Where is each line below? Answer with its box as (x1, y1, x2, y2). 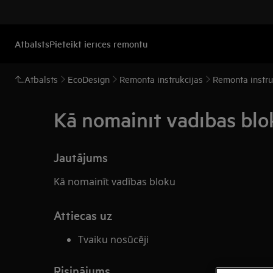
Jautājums (54, 149, 108, 165)
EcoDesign (68, 73, 110, 85)
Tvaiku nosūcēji (78, 233, 149, 246)
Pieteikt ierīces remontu (49, 37, 147, 50)
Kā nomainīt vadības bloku (54, 175, 175, 188)
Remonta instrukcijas (119, 73, 203, 85)
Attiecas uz (54, 207, 112, 223)
